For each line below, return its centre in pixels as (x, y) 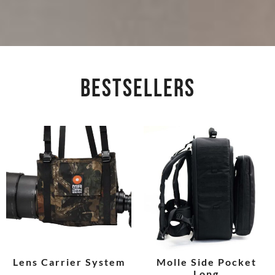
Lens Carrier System (69, 262)
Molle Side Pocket (206, 262)
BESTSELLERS (137, 89)
